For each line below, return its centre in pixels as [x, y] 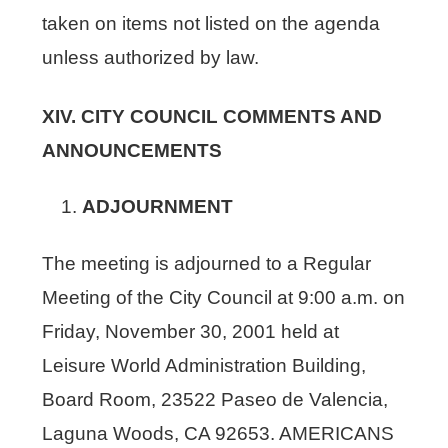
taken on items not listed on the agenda [211, 23]
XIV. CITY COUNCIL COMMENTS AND [212, 116]
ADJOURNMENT [158, 206]
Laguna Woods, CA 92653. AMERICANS [218, 433]
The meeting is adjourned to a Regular [207, 263]
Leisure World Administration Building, [204, 365]
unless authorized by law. [151, 57]
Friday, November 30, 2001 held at [191, 331]
